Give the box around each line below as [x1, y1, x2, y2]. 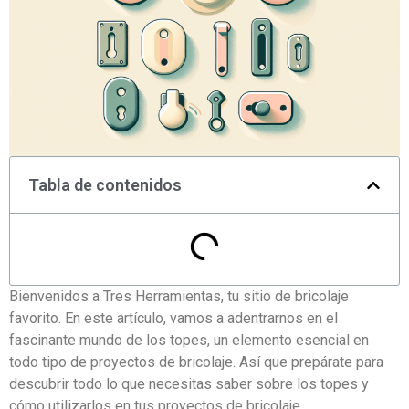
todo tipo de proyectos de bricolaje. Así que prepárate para [9, 353, 383, 372]
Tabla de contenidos [28, 175, 182, 195]
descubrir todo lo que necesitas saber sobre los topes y [9, 375, 369, 393]
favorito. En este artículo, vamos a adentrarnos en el [9, 309, 338, 328]
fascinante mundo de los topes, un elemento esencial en [9, 331, 369, 350]
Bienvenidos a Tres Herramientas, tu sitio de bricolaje [9, 288, 349, 306]
